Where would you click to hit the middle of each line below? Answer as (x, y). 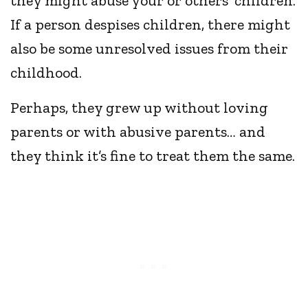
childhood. (46, 73)
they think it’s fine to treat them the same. (153, 156)
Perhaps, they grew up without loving (140, 108)
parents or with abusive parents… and (138, 132)
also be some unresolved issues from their (150, 49)
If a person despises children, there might (151, 25)
